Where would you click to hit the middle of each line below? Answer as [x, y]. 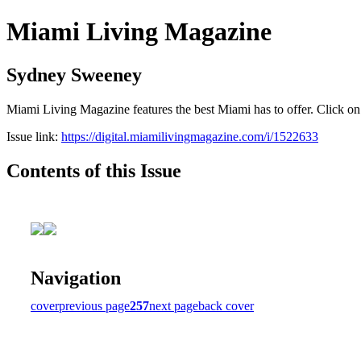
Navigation [76, 278]
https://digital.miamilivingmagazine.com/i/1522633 [190, 136]
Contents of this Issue [94, 170]
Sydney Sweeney [74, 75]
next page [174, 305]
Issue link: [34, 136]
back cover [226, 305]
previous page [94, 305]
